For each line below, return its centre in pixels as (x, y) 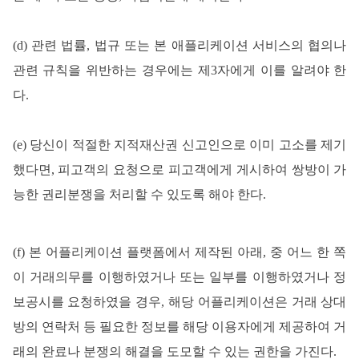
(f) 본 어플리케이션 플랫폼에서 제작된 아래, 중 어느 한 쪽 (179, 252)
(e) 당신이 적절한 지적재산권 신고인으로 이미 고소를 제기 (179, 144)
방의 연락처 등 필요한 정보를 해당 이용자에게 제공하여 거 (179, 326)
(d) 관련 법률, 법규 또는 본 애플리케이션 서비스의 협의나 (179, 45)
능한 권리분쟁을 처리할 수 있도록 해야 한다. (139, 194)
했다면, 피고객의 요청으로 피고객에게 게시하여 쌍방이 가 (179, 169)
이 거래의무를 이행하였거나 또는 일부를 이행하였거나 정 (179, 276)
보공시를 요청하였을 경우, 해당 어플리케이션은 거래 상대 (179, 301)
